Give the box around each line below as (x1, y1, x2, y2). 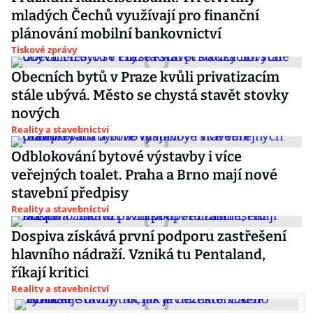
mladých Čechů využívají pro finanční (11, 7, 259, 24)
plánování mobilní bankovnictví (11, 25, 221, 42)
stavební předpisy (11, 184, 129, 201)
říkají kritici (11, 264, 89, 281)
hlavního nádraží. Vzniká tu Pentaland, (11, 246, 265, 263)
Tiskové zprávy (11, 43, 77, 56)
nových (11, 105, 60, 122)
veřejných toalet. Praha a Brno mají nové (11, 166, 277, 183)
